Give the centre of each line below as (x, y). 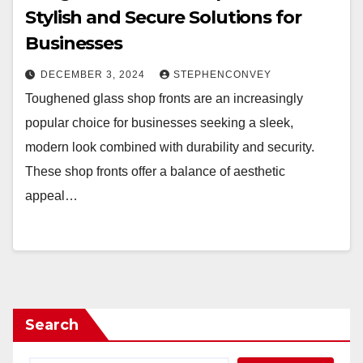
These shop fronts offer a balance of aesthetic (155, 171)
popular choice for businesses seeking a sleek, (159, 123)
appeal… (51, 196)
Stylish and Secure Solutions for (163, 17)
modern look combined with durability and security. (170, 147)
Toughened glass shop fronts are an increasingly (164, 98)
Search (52, 325)
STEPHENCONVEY (222, 75)
